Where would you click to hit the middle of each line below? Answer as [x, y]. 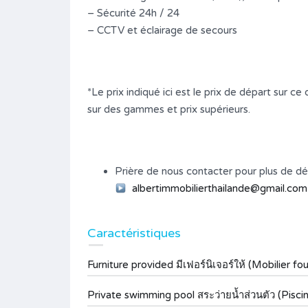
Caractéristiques [134, 233]
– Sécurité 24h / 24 [133, 13]
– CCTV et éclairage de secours [162, 30]
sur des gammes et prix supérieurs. [169, 109]
